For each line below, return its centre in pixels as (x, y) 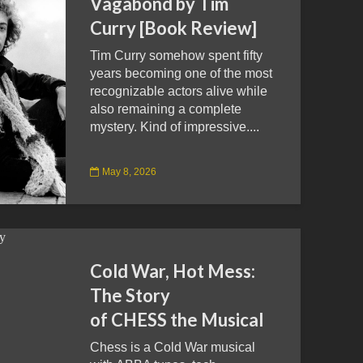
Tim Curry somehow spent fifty (176, 56)
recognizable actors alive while (179, 91)
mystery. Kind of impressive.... (175, 127)
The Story (130, 295)
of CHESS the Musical (177, 320)
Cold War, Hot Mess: (173, 271)
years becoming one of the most (181, 73)
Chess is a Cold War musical (173, 347)
